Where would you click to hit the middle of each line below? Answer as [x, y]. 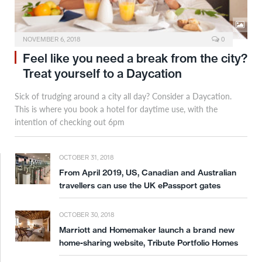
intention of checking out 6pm [70, 122]
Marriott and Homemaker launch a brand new [147, 230]
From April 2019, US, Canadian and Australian [148, 173]
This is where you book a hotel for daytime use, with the [116, 109]
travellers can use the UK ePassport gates [140, 186]
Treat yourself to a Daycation [102, 74]
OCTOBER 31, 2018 [86, 158]
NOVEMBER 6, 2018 [51, 40]
